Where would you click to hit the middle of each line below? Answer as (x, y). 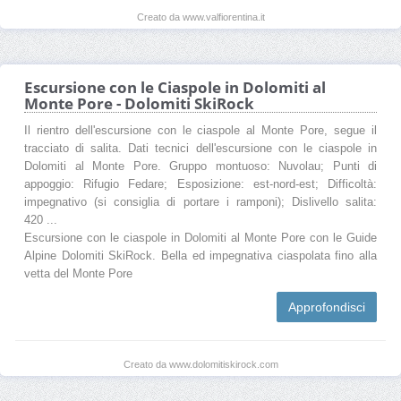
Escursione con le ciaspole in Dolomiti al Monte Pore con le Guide (200, 238)
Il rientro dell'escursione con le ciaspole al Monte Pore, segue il (200, 130)
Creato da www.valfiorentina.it (200, 17)
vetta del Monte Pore (78, 273)
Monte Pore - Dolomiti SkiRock (139, 103)
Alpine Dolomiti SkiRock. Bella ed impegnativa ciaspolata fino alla (200, 256)
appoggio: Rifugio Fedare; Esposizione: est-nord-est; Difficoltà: (200, 184)
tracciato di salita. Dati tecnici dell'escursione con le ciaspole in (200, 148)
